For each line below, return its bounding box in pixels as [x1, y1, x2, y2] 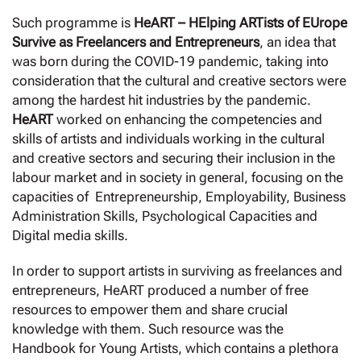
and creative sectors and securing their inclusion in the [12, 150, 335, 167]
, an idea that [259, 34, 336, 51]
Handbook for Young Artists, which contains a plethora [12, 340, 338, 357]
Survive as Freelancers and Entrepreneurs [12, 34, 259, 51]
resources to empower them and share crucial [12, 301, 288, 318]
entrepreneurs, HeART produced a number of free [12, 282, 309, 299]
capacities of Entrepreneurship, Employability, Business [12, 189, 346, 205]
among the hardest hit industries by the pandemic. [12, 92, 311, 109]
